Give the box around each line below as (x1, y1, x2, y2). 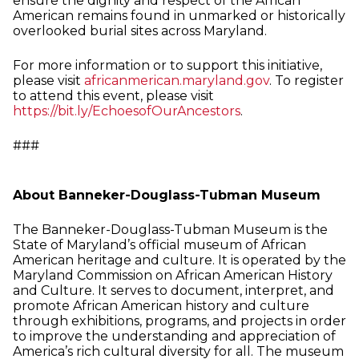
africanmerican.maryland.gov (84, 73, 269, 89)
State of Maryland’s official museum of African (13, 237, 306, 253)
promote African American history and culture (13, 298, 309, 314)
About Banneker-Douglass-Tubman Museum (13, 188, 321, 204)
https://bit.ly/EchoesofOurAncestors (13, 103, 240, 119)
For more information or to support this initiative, (13, 58, 322, 74)
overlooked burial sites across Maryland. (13, 23, 270, 39)
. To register (269, 73, 344, 89)
